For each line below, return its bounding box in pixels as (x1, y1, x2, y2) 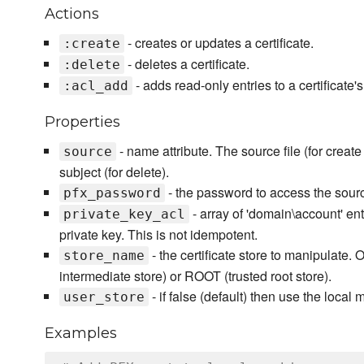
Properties (45, 113, 120, 132)
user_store (63, 289, 145, 305)
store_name (63, 248, 145, 264)
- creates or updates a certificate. (123, 33, 314, 53)
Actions (45, 5, 99, 24)
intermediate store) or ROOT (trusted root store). (58, 266, 331, 286)
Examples (45, 324, 117, 343)
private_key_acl (63, 206, 185, 223)
